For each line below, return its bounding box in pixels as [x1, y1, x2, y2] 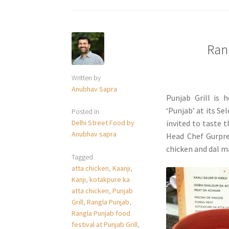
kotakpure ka [89, 174, 130, 184]
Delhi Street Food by [72, 118, 135, 128]
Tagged [72, 152, 94, 162]
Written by [72, 73, 101, 82]
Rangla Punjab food [72, 208, 131, 218]
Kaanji [112, 163, 131, 173]
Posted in [72, 107, 100, 117]
